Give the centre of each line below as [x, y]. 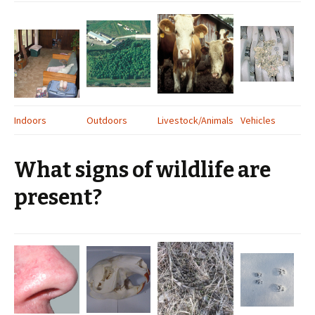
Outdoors [107, 120]
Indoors [30, 120]
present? [58, 198]
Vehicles [258, 120]
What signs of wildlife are [142, 170]
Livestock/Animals [195, 120]
